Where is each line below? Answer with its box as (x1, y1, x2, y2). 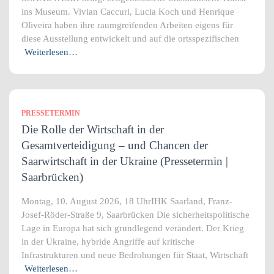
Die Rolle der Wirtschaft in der (21, 123, 164, 136)
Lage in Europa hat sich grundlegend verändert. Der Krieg (21, 223, 244, 233)
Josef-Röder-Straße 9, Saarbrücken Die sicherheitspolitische (21, 210, 250, 220)
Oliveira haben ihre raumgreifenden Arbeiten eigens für (21, 20, 233, 30)
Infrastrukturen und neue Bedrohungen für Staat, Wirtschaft (21, 250, 248, 260)
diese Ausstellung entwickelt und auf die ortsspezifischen (21, 34, 239, 43)
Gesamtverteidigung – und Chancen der (21, 139, 208, 152)
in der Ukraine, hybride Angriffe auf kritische (21, 237, 194, 246)
